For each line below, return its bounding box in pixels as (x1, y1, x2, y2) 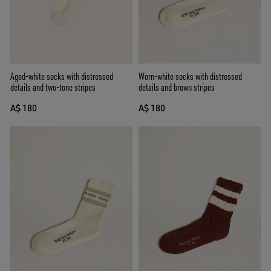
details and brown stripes (139, 81, 215, 94)
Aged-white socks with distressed (10, 70, 113, 83)
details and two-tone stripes (10, 81, 96, 94)
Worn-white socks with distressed (139, 70, 242, 83)
